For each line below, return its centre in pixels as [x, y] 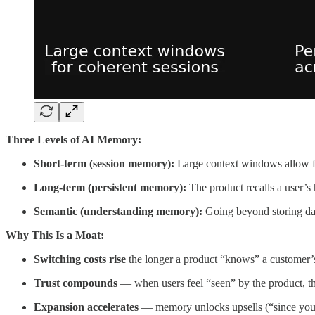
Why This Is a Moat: [55, 236]
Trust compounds [76, 283]
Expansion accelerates [86, 307]
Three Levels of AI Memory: [73, 140]
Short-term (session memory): [104, 164]
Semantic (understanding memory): [118, 212]
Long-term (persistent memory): [110, 188]
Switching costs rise [80, 259]
